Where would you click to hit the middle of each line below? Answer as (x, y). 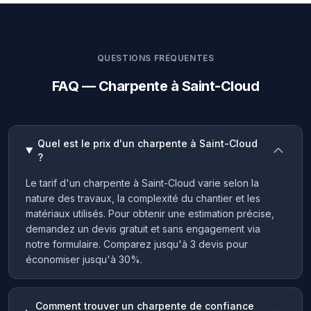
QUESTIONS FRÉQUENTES (155, 58)
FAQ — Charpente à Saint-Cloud (155, 86)
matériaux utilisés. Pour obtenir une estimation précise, (150, 213)
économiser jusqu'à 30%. (84, 259)
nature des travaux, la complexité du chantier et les (143, 198)
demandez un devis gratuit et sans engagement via (143, 229)
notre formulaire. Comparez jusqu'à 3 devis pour (137, 244)
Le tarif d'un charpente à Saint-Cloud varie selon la (142, 183)
